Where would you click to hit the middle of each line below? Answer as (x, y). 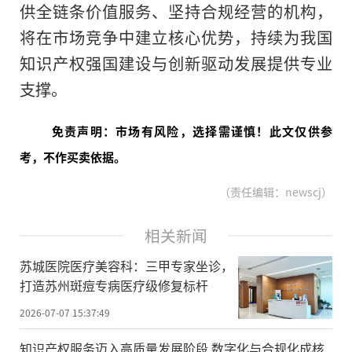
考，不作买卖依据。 (73, 156)
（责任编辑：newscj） (273, 191)
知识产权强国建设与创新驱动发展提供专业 (176, 62)
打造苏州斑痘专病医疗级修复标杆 (114, 285)
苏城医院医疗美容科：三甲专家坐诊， (126, 265)
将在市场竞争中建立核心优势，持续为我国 (176, 37)
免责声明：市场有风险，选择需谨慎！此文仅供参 (192, 130)
